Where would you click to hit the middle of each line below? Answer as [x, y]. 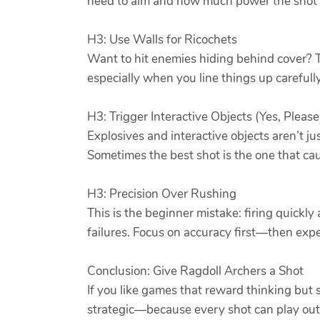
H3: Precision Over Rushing [162, 194]
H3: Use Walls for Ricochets [162, 40]
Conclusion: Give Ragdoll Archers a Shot [195, 271]
